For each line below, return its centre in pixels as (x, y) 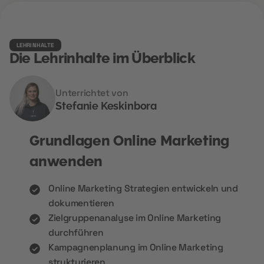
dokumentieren (81, 203)
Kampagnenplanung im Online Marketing (136, 247)
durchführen (76, 232)
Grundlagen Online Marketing (129, 141)
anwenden (66, 162)
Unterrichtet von (92, 93)
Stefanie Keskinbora (106, 105)
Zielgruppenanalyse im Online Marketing (134, 218)
